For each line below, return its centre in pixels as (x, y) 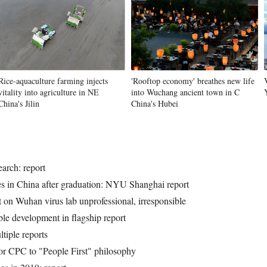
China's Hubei (155, 103)
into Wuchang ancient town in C (185, 92)
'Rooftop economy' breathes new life (193, 81)
